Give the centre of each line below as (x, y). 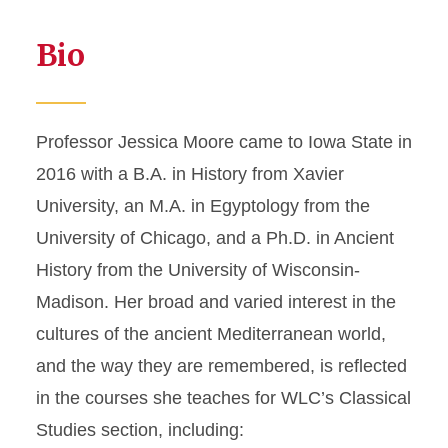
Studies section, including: (140, 430)
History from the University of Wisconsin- (198, 270)
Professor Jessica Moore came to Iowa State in (224, 142)
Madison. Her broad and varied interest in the (216, 302)
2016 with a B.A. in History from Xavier (190, 174)
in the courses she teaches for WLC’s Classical (223, 398)
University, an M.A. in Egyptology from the (203, 206)
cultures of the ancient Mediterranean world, (211, 334)
